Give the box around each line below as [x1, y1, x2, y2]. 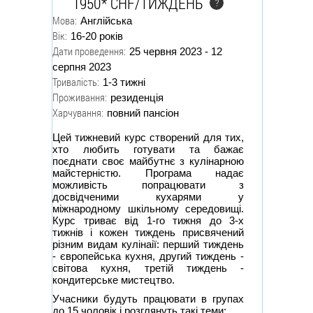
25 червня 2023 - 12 [129, 45, 222, 58]
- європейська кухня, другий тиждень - [52, 250, 244, 263]
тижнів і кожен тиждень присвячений [52, 226, 244, 239]
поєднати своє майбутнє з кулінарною [52, 155, 244, 168]
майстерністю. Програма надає [52, 167, 244, 180]
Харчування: [52, 105, 103, 120]
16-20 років [71, 30, 123, 43]
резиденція [110, 92, 163, 104]
